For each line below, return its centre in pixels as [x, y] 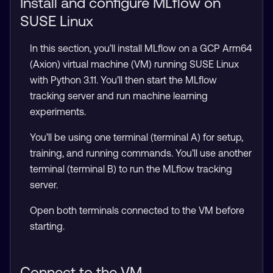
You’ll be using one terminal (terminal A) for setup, [136, 137]
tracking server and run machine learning [119, 96]
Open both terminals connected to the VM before [137, 210]
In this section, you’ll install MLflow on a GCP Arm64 [141, 48]
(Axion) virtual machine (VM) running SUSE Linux [134, 64]
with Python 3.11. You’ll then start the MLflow [123, 80]
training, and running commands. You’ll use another [141, 153]
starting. [47, 226]
